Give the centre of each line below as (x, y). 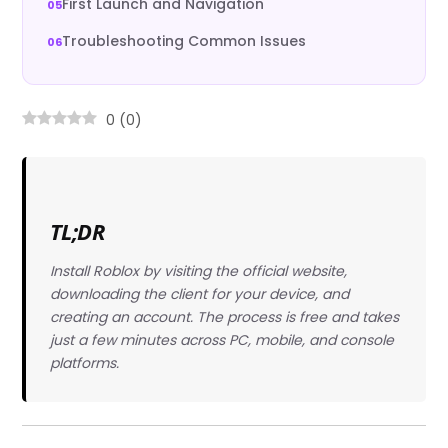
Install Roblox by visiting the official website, (198, 270)
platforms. (84, 362)
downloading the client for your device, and (199, 293)
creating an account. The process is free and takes (224, 316)
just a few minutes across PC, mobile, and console (221, 339)
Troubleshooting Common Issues (184, 41)
